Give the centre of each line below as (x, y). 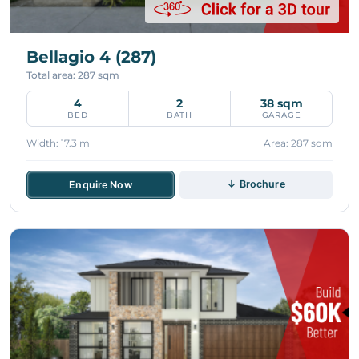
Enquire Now (101, 184)
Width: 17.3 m (58, 143)
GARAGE (281, 115)
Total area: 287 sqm (73, 75)
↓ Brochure (256, 184)
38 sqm (281, 103)
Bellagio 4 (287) (91, 56)
